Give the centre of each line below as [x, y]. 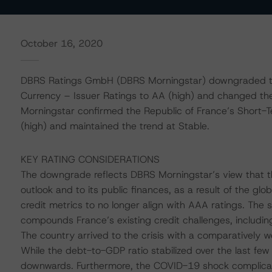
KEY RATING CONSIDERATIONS [90, 159]
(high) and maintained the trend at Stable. [115, 126]
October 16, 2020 [61, 43]
